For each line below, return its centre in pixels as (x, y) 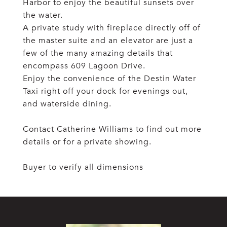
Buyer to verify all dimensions (83, 167)
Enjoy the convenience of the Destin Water (109, 79)
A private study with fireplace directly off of (112, 28)
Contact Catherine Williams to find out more (112, 129)
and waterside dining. (67, 104)
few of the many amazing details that (98, 53)
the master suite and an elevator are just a (108, 41)
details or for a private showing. (87, 142)
